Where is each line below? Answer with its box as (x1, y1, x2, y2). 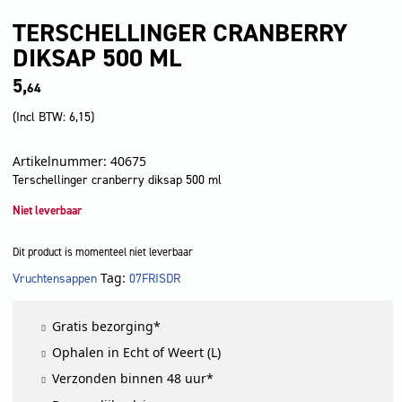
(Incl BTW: (13, 109, 69, 127)
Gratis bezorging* (52, 317, 162, 335)
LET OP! (84, 282, 120, 297)
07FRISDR (129, 269, 180, 287)
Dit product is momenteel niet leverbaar (13, 245, 193, 260)
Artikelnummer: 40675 (13, 153, 146, 170)
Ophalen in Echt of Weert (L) (52, 344, 222, 362)
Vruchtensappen (13, 269, 97, 287)
